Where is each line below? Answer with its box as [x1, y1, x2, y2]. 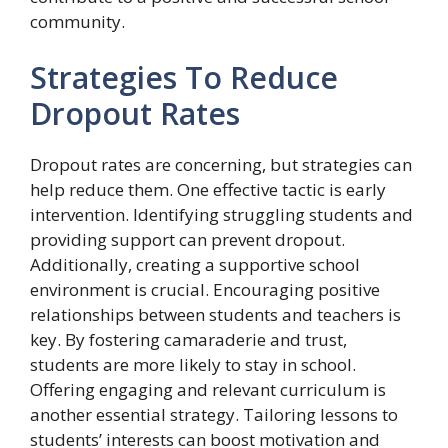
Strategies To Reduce [30, 56, 338, 98]
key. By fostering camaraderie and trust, [30, 327, 347, 351]
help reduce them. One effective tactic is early [30, 177, 386, 201]
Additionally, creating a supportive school [30, 252, 360, 276]
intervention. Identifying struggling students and [30, 202, 413, 226]
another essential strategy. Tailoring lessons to [30, 402, 398, 426]
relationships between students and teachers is [30, 302, 401, 326]
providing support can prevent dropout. [30, 227, 345, 251]
